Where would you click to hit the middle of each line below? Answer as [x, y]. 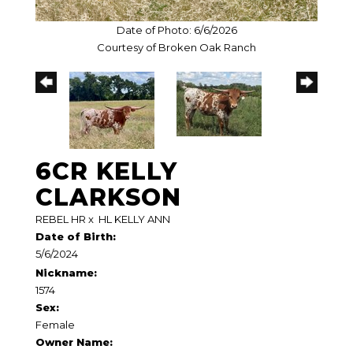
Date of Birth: [76, 236]
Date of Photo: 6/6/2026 [176, 30]
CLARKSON [108, 197]
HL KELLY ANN [134, 219]
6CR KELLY [106, 171]
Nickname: [66, 272]
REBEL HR [61, 219]
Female [55, 324]
